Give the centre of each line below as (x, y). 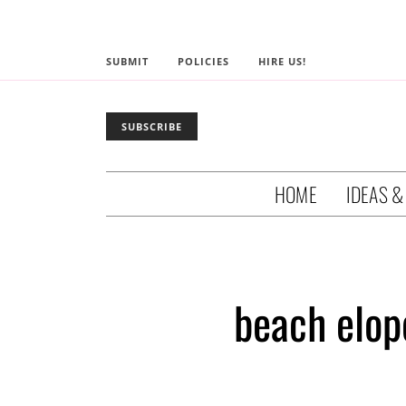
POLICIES (203, 61)
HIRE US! (282, 61)
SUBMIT (127, 61)
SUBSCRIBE (152, 126)
